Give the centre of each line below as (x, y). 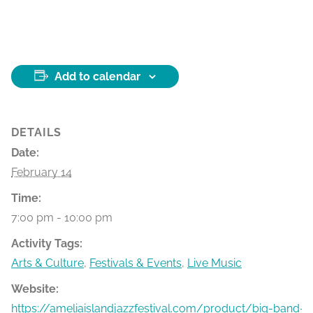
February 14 (42, 173)
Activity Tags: (47, 244)
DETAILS (36, 133)
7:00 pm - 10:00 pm (62, 218)
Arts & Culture (48, 263)
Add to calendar (97, 77)
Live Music (214, 263)
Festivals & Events (136, 263)
